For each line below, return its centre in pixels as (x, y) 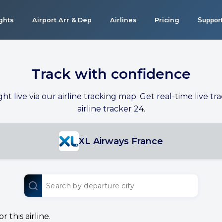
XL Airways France (121, 141)
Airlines (123, 20)
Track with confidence (111, 74)
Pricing (167, 20)
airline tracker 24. (111, 109)
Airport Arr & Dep (62, 20)
